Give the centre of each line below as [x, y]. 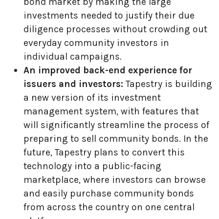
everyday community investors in [96, 43]
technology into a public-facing [92, 166]
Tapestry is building [169, 84]
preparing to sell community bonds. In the [116, 138]
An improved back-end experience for [108, 70]
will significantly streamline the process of [116, 125]
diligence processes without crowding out [115, 29]
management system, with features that [111, 111]
